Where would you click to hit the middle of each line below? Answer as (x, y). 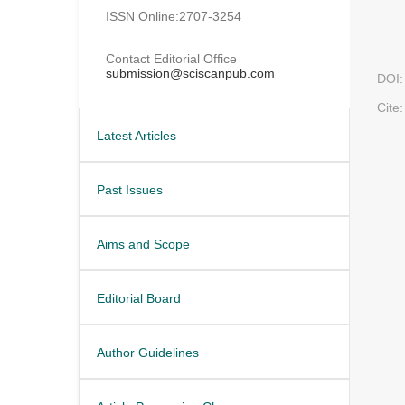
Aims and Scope (143, 244)
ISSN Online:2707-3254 (174, 16)
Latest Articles (137, 135)
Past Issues (130, 189)
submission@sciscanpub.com (190, 73)
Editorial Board (139, 298)
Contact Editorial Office (171, 58)
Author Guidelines (148, 352)
